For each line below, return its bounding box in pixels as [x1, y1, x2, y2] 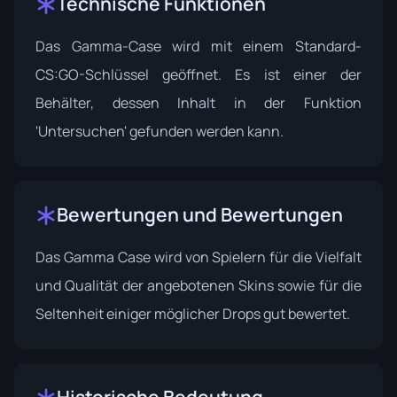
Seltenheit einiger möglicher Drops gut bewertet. [35, 304, 350, 324]
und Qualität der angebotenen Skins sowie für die [35, 276, 362, 296]
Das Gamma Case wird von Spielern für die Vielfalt [35, 247, 362, 268]
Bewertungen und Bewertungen [57, 202, 343, 228]
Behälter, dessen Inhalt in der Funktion [35, 93, 362, 113]
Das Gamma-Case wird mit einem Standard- [35, 36, 362, 57]
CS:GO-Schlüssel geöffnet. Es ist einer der [35, 65, 362, 85]
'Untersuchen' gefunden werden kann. [35, 121, 284, 142]
